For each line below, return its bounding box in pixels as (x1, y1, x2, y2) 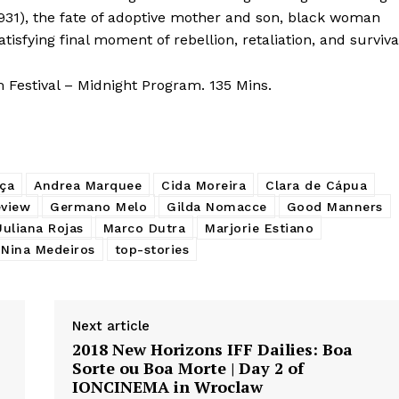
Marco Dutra (102, 220, 185, 235)
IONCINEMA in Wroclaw (71, 375, 263, 397)
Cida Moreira (161, 177, 246, 192)
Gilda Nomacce (167, 199, 267, 214)
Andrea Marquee (34, 177, 142, 192)
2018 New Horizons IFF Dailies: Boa (71, 338, 353, 360)
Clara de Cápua (265, 177, 367, 192)
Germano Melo (50, 199, 147, 214)
